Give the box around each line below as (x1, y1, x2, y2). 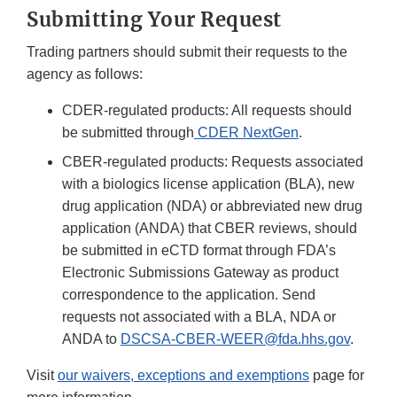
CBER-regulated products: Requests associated (62, 154, 363, 170)
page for (309, 368, 364, 384)
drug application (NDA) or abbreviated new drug (62, 198, 362, 214)
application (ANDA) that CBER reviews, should (62, 221, 357, 237)
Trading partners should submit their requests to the (27, 44, 347, 60)
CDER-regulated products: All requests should (62, 103, 352, 119)
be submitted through (62, 125, 194, 141)
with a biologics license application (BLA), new (62, 176, 354, 192)
